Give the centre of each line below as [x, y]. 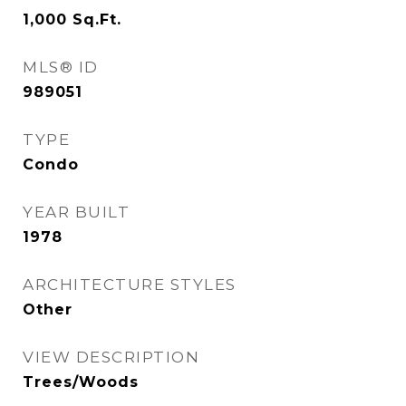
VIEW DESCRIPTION [111, 357]
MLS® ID [61, 67]
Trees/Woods [81, 382]
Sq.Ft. [97, 19]
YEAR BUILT [76, 212]
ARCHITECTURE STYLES [130, 285]
